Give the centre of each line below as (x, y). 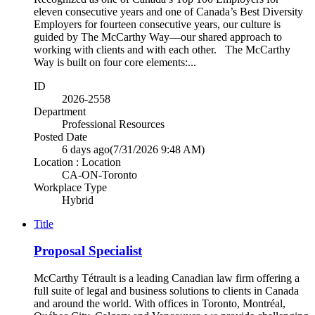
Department (60, 111)
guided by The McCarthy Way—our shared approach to (158, 37)
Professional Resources (113, 124)
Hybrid (78, 200)
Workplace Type (70, 187)
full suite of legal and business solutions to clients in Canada (166, 291)
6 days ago (86, 149)
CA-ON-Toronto (99, 174)
